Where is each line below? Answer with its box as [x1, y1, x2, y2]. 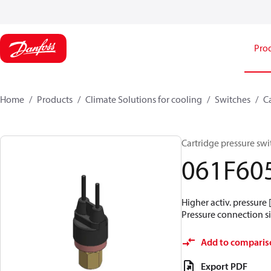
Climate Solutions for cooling [85, 93, 202, 105]
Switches [215, 93, 250, 105]
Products [37, 93, 73, 105]
